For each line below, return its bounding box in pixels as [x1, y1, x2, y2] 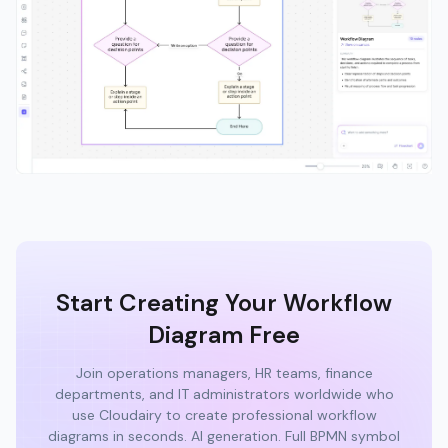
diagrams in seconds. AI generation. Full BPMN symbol [48, 427, 400, 446]
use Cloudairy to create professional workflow [71, 406, 377, 425]
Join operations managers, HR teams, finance [75, 364, 373, 383]
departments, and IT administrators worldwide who [54, 385, 394, 404]
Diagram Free [148, 319, 300, 351]
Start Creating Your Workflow [56, 287, 392, 319]
